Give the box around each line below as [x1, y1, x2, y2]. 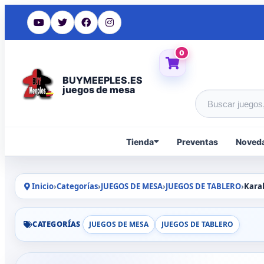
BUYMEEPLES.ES [62, 74, 143, 86]
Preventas [176, 136, 218, 147]
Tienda [126, 136, 154, 147]
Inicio [30, 181, 54, 192]
